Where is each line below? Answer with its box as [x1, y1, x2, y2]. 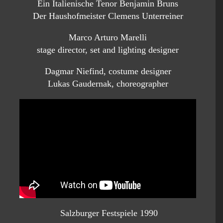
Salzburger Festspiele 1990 [58, 208, 158, 219]
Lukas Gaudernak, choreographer [47, 79, 168, 89]
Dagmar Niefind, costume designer [44, 66, 171, 77]
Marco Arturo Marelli [69, 32, 147, 43]
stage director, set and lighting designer [37, 45, 179, 55]
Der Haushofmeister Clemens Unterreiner [32, 11, 183, 21]
